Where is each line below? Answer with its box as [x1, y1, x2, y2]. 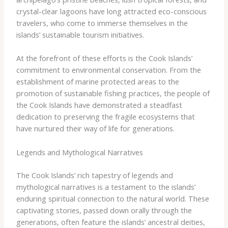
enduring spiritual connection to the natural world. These [16, 193, 209, 204]
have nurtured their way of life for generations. [16, 123, 175, 134]
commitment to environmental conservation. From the [16, 65, 201, 75]
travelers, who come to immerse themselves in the [16, 18, 188, 28]
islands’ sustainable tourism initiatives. [16, 30, 144, 40]
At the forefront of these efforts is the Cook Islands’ [16, 53, 192, 64]
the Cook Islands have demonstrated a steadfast [16, 100, 182, 110]
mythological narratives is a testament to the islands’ [16, 181, 195, 192]
